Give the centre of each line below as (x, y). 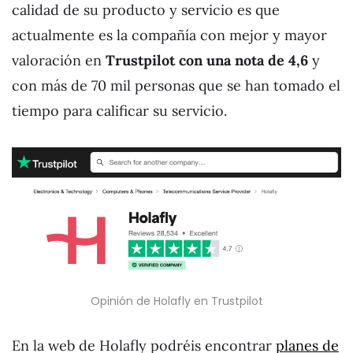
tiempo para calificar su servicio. (119, 110)
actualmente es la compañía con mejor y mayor (169, 35)
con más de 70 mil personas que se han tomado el (176, 85)
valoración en (59, 60)
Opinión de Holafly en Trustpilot (176, 301)
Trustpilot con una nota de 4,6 (209, 60)
